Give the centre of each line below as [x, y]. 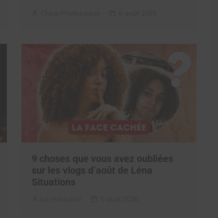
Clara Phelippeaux [70, 13]
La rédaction [61, 199]
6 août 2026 [137, 13]
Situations [54, 182]
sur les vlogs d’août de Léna [92, 170]
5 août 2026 [119, 199]
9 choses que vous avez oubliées [102, 158]
